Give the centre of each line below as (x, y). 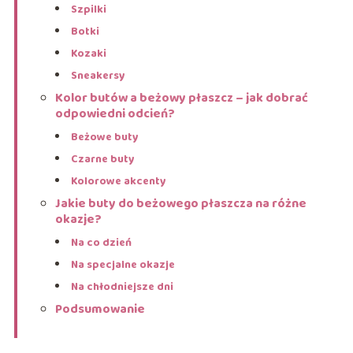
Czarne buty (102, 160)
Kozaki (88, 54)
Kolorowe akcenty (118, 182)
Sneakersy (98, 76)
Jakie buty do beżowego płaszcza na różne (180, 204)
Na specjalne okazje (123, 265)
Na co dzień (101, 243)
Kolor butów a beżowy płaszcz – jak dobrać (181, 98)
